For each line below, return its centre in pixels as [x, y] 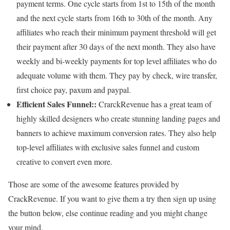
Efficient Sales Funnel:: [56, 104]
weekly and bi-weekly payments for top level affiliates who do [117, 61]
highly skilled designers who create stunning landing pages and [118, 119]
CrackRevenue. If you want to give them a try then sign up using [112, 199]
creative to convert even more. [64, 162]
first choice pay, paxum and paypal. [74, 90]
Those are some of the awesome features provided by [94, 184]
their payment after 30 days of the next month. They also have [116, 47]
